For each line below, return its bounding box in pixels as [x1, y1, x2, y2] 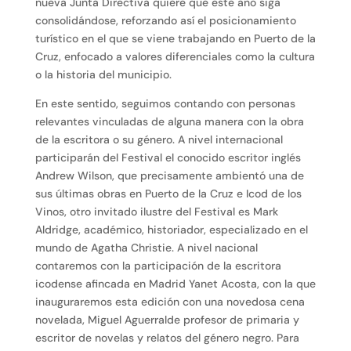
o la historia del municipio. [34, 67, 172, 82]
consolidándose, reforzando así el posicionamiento [34, 13, 296, 28]
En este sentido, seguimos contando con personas [34, 96, 295, 111]
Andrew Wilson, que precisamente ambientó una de [34, 168, 304, 183]
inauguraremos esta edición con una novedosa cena [34, 295, 305, 309]
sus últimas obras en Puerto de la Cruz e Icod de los [34, 186, 302, 201]
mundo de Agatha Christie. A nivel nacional [34, 241, 258, 255]
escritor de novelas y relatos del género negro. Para [34, 331, 299, 346]
